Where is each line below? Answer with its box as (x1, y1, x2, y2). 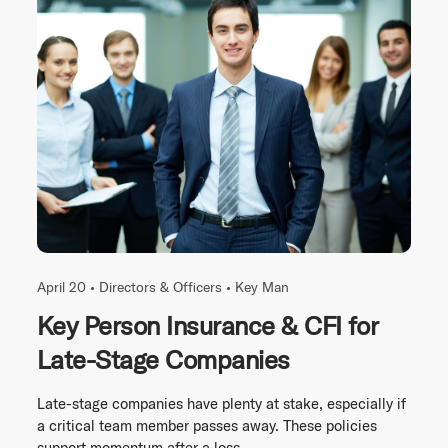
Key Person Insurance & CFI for (37, 309, 379, 343)
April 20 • (37, 278, 99, 297)
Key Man (235, 278, 289, 297)
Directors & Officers (99, 278, 222, 297)
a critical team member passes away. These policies (37, 416, 377, 436)
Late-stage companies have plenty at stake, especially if (37, 394, 406, 414)
